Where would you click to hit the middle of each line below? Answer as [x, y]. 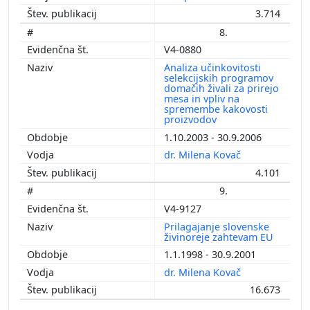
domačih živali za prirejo [221, 89]
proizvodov [192, 120]
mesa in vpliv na [202, 99]
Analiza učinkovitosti [212, 68]
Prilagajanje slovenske [217, 226]
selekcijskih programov [219, 78]
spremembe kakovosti [216, 109]
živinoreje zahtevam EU [220, 237]
